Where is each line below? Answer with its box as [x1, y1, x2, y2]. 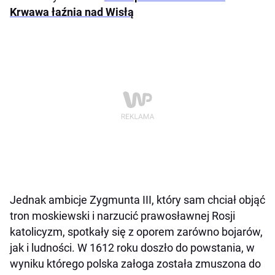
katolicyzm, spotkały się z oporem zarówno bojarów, [10, 225, 263, 239]
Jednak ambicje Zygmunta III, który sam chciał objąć [10, 193, 265, 207]
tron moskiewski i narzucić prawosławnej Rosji [10, 209, 235, 223]
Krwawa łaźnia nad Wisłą [10, 6, 134, 19]
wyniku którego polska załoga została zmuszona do [10, 257, 261, 271]
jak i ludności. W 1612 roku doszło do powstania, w [10, 241, 255, 255]
